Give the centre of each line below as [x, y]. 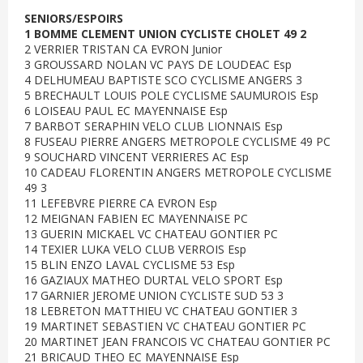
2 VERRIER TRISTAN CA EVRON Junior [123, 49]
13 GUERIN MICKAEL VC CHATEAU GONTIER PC [151, 234]
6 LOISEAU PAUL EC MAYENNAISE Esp [126, 111]
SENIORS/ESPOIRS [74, 18]
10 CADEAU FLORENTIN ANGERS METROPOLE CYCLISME [178, 172]
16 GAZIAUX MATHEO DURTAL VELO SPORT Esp [154, 280]
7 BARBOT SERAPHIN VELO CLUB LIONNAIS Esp [154, 126]
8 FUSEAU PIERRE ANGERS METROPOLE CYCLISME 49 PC [177, 141]
